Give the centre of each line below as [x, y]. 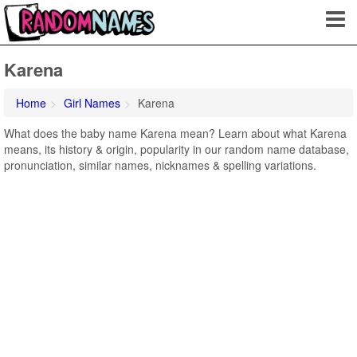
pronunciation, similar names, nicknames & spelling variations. [160, 165]
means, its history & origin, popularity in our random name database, [177, 149]
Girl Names [92, 103]
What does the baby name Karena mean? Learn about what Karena [175, 133]
